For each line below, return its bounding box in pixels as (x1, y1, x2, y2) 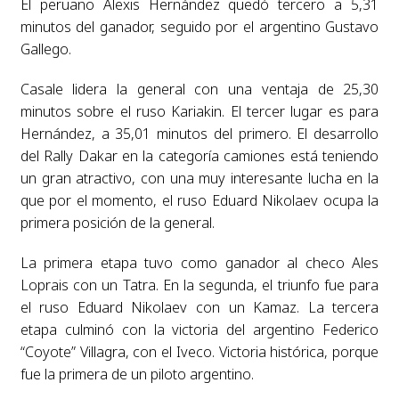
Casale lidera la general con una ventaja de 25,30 (20, 79, 379, 100)
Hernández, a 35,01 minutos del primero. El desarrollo (20, 124, 379, 144)
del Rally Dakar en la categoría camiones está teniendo (20, 146, 379, 167)
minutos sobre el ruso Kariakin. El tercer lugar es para (20, 102, 379, 122)
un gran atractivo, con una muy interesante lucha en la (20, 168, 379, 189)
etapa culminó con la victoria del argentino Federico (20, 320, 379, 340)
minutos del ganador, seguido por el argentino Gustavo (20, 17, 379, 37)
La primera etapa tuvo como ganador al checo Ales (20, 253, 379, 273)
